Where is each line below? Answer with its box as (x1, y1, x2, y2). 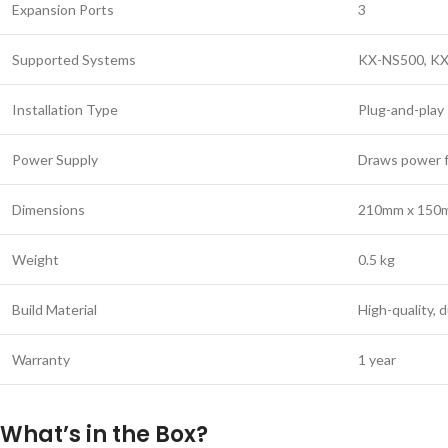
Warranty (12, 351, 70, 368)
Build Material (12, 301, 97, 318)
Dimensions (12, 201, 85, 218)
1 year (358, 351, 396, 368)
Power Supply (12, 151, 98, 168)
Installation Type (12, 101, 118, 118)
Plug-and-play (358, 101, 444, 118)
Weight (12, 251, 59, 268)
